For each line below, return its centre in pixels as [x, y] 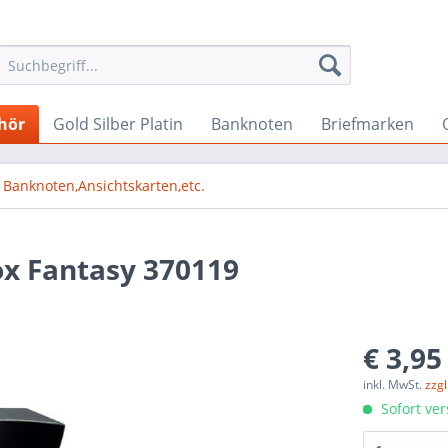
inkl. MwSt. [394, 384]
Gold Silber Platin [118, 124]
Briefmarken [367, 124]
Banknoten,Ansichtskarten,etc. [104, 185]
